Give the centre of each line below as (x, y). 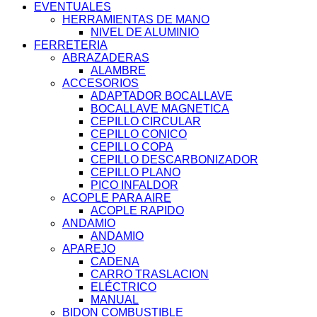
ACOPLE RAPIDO (137, 211)
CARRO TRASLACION (150, 275)
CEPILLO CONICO (139, 134)
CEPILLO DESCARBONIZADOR (174, 160)
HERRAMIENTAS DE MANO (136, 20)
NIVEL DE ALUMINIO (145, 33)
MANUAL (115, 300)
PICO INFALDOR (134, 185)
